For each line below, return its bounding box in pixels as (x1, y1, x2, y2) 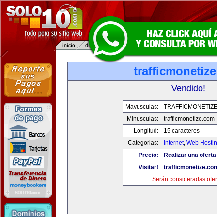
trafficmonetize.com (164, 115, 215, 122)
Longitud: (134, 127, 158, 134)
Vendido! (171, 83, 205, 93)
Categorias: (128, 139, 158, 146)
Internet (164, 139, 184, 146)
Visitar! (139, 164, 158, 170)
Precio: (139, 152, 158, 158)
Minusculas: (127, 115, 158, 122)
